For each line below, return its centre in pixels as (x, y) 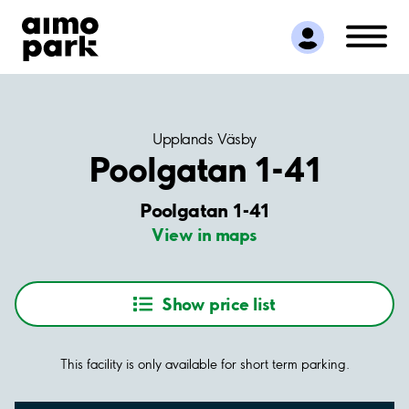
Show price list (219, 304)
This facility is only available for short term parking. (204, 365)
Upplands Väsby (204, 139)
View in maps (204, 235)
